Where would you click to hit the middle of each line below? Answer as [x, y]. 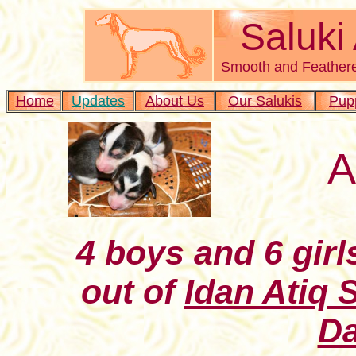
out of [132, 291]
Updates [98, 101]
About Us [175, 101]
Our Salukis [265, 101]
